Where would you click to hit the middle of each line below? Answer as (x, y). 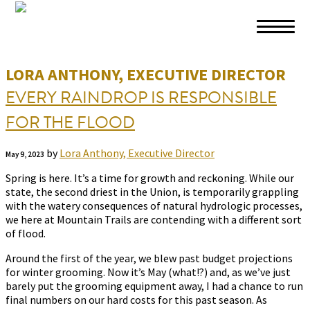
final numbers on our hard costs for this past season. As (136, 300)
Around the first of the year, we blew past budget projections (149, 258)
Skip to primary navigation (96, 18)
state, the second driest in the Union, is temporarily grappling (152, 192)
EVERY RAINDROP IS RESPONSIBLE (141, 98)
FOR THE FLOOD (70, 122)
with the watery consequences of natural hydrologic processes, (154, 206)
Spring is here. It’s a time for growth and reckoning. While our (150, 178)
